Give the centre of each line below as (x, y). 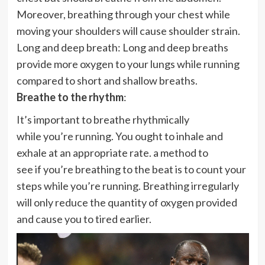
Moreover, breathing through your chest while (123, 14)
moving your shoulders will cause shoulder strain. (128, 31)
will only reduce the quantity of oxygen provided (127, 202)
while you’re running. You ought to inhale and (119, 136)
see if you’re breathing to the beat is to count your (131, 169)
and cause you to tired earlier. (84, 219)
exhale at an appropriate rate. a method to (112, 153)
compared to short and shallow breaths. (107, 80)
